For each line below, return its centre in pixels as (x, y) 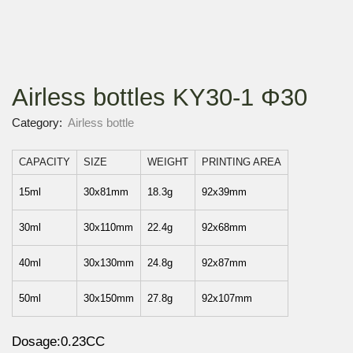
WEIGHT (168, 162)
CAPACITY (45, 162)
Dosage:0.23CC (58, 342)
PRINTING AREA (242, 162)
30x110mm (108, 228)
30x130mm (109, 263)
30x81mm (106, 192)
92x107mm (227, 299)
